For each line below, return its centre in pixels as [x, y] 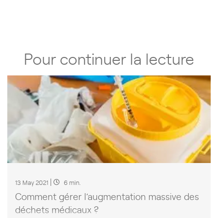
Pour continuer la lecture [109, 58]
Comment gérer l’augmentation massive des [107, 196]
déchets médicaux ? [57, 209]
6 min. [72, 182]
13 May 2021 [32, 182]
